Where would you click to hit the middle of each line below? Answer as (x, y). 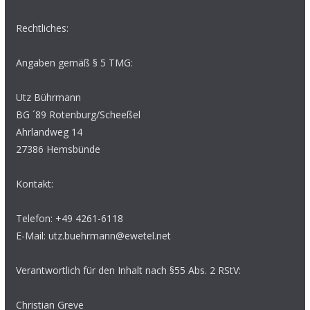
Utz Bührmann (48, 97)
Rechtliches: (42, 28)
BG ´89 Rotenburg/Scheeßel (78, 115)
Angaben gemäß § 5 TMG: (74, 63)
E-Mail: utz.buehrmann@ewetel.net (93, 236)
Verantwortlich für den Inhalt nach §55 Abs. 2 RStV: (128, 270)
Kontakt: (34, 184)
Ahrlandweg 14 (49, 132)
